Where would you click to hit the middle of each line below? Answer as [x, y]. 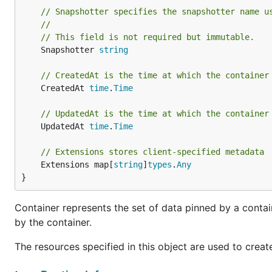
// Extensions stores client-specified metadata [152, 152]
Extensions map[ [77, 165]
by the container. [53, 222]
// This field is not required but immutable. [148, 37]
